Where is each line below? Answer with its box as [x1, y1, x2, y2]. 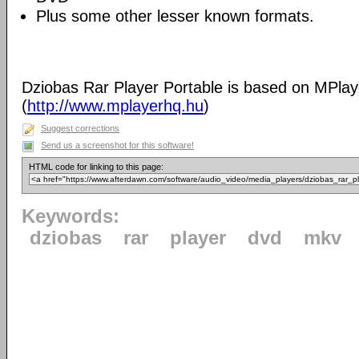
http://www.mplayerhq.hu [27, 97, 204, 115]
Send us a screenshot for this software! [41, 140, 194, 150]
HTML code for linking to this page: [29, 162, 163, 171]
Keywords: [22, 206, 119, 227]
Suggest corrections [41, 123, 119, 133]
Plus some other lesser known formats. [36, 7, 314, 25]
